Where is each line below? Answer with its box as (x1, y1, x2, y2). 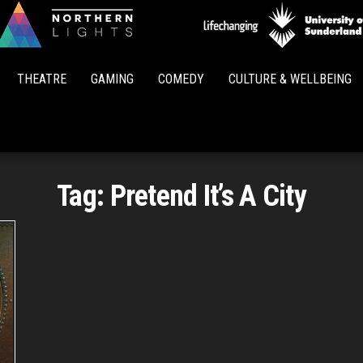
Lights (191, 59, 233, 79)
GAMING (91, 71, 134, 87)
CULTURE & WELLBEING (228, 71, 352, 87)
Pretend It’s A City (109, 179, 306, 213)
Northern (181, 36, 243, 57)
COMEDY (158, 71, 204, 87)
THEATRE (17, 71, 66, 87)
